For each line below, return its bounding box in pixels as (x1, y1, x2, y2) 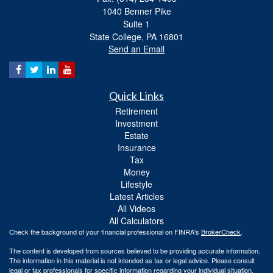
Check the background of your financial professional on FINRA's (9, 227, 201, 237)
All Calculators (109, 214, 164, 227)
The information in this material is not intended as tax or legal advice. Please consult (9, 255, 255, 266)
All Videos (118, 202, 155, 215)
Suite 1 (123, 18, 150, 30)
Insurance (117, 141, 156, 154)
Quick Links (109, 89, 164, 103)
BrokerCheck (201, 227, 241, 237)
